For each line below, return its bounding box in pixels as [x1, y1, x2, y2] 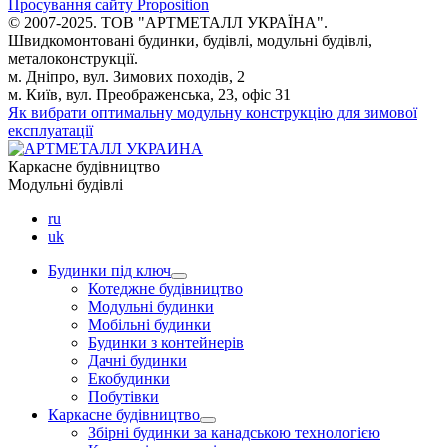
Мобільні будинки [88, 316, 211, 334]
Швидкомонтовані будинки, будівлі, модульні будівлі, [8, 32, 372, 50]
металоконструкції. [8, 50, 138, 68]
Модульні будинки [88, 298, 214, 316]
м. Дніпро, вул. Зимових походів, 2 [8, 68, 245, 86]
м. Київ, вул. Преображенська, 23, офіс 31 [8, 86, 291, 104]
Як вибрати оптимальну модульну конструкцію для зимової [8, 104, 417, 122]
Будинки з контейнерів [88, 334, 244, 352]
